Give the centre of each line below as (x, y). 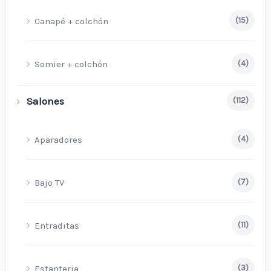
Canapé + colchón (72, 21)
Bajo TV (50, 182)
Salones (46, 101)
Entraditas (57, 226)
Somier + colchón (71, 64)
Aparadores (59, 139)
